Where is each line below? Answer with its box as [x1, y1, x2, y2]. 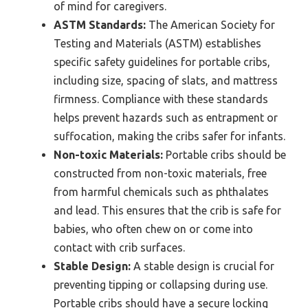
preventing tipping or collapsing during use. [54, 278, 267, 291]
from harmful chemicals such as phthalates [54, 186, 269, 199]
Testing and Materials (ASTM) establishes [54, 37, 261, 50]
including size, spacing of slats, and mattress [54, 74, 278, 87]
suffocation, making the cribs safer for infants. [54, 130, 285, 143]
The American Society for [146, 19, 275, 32]
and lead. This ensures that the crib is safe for [54, 204, 281, 217]
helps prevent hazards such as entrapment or [54, 111, 278, 124]
